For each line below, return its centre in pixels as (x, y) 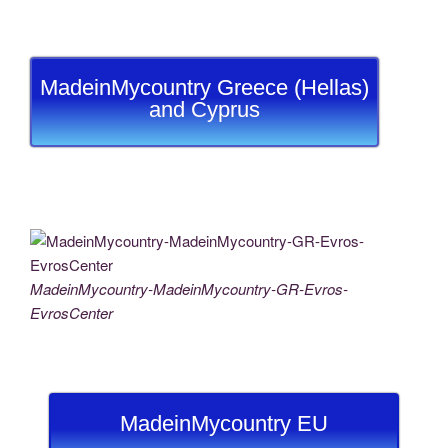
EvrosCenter (71, 313)
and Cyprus (205, 109)
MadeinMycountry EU (224, 423)
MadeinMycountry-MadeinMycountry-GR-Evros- (189, 289)
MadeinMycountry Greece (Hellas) (205, 87)
